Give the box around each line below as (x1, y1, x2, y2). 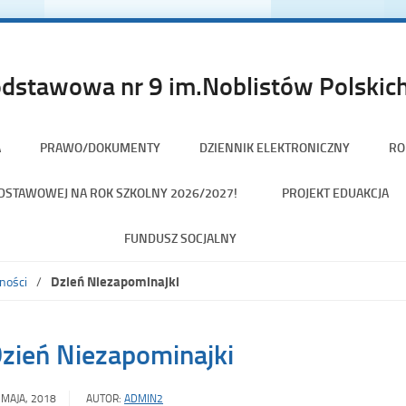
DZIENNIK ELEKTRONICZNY (198, 138, 350, 156)
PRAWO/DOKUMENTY (39, 138, 160, 156)
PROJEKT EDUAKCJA (282, 183, 389, 201)
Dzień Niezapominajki (51, 270, 179, 291)
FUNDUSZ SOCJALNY (124, 228, 237, 246)
